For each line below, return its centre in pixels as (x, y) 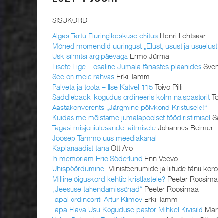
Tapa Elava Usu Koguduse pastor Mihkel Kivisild (127, 209)
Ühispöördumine (78, 168)
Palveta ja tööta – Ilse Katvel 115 (102, 86)
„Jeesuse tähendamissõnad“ (97, 189)
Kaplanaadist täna (81, 148)
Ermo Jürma (149, 56)
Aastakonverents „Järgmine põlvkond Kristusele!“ (130, 107)
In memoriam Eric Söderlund (97, 158)
